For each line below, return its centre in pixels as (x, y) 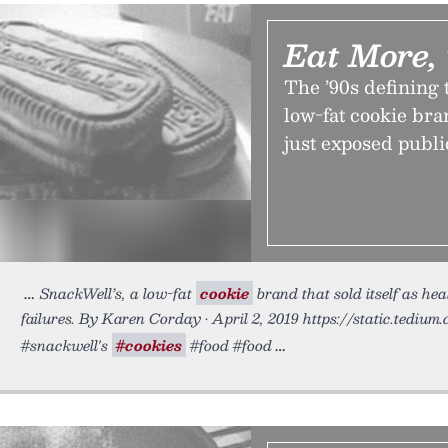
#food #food (229, 345)
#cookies (149, 345)
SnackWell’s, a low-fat (118, 293)
